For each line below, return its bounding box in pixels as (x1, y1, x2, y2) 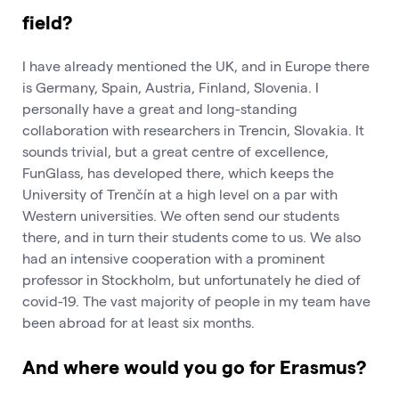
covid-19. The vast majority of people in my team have (22, 291, 370, 309)
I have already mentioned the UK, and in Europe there (22, 56, 370, 74)
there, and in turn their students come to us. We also (22, 227, 361, 245)
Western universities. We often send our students (22, 206, 339, 224)
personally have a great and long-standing (22, 99, 297, 117)
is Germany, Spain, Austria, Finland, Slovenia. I (22, 77, 319, 95)
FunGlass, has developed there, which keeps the (22, 163, 334, 181)
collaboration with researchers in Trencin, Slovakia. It (22, 120, 364, 138)
